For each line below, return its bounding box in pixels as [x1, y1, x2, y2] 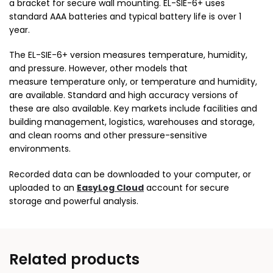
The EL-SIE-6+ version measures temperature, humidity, [9, 49, 247, 62]
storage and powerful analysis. [9, 194, 138, 207]
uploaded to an [9, 181, 77, 194]
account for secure [144, 181, 229, 194]
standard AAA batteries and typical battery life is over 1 [9, 10, 241, 23]
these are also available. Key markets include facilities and [9, 102, 257, 115]
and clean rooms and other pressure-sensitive [9, 129, 207, 142]
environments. [9, 143, 71, 155]
